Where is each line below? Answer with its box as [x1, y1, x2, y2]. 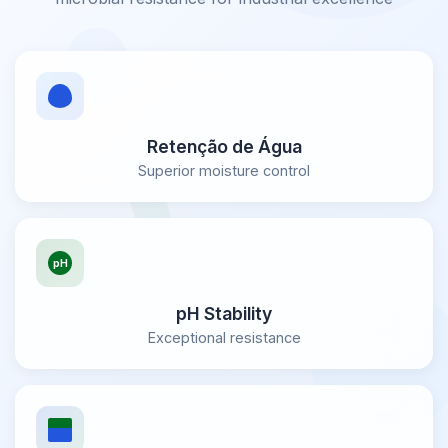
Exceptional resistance [147, 329, 301, 346]
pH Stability [176, 303, 272, 324]
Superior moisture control [138, 162, 310, 179]
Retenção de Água [146, 136, 302, 157]
